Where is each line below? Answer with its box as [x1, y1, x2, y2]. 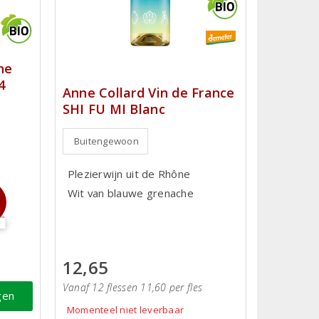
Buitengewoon [73, 135, 140, 148]
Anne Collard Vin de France [62, 84, 235, 102]
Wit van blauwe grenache [67, 186, 194, 201]
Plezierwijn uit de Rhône [67, 167, 191, 182]
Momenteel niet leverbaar [66, 303, 184, 316]
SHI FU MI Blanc [62, 100, 165, 118]
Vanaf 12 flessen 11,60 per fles [62, 280, 203, 294]
